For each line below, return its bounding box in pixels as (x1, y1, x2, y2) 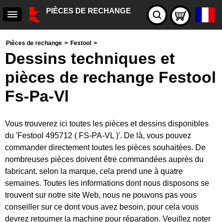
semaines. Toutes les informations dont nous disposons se (5, 179, 209, 187)
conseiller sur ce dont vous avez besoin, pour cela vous (5, 203, 199, 211)
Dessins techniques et (5, 50, 175, 67)
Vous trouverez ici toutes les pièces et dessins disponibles (5, 119, 209, 128)
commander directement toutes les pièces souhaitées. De (5, 143, 206, 152)
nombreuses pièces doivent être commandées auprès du (5, 155, 204, 164)
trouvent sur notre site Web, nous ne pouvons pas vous (5, 191, 197, 199)
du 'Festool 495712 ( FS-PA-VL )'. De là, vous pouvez (5, 131, 191, 140)
